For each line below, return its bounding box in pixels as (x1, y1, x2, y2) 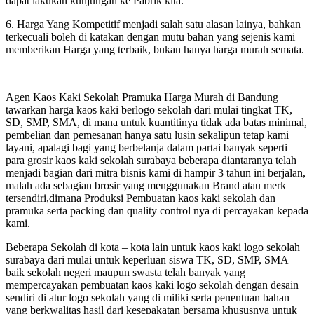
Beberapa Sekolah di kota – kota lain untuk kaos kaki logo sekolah (6, 240, 300, 253)
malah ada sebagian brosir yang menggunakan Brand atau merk (6, 179, 286, 191)
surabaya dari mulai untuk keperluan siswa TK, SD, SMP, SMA (6, 253, 288, 266)
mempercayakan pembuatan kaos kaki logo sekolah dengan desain (6, 278, 299, 291)
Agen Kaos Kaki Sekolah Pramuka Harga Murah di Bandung (6, 90, 278, 103)
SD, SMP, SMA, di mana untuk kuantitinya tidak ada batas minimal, (6, 116, 307, 128)
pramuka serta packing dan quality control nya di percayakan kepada (6, 204, 308, 217)
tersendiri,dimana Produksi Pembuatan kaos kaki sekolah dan (6, 191, 275, 204)
